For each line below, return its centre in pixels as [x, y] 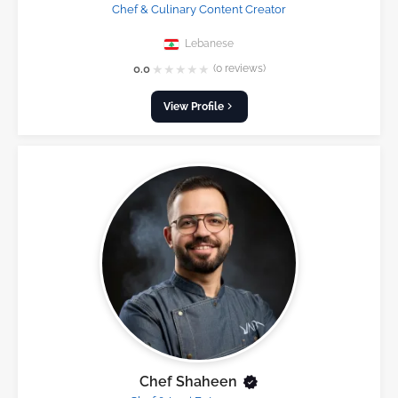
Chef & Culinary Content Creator [199, 10]
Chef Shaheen [188, 382]
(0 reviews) [239, 69]
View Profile [193, 106]
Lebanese [208, 43]
